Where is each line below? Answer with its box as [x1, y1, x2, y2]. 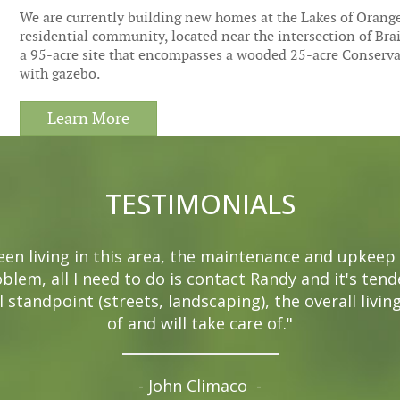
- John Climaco [138, 375, 252, 396]
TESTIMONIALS [104, 186, 296, 222]
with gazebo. [20, 64, 101, 83]
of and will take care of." [107, 312, 293, 334]
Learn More [47, 108, 130, 129]
